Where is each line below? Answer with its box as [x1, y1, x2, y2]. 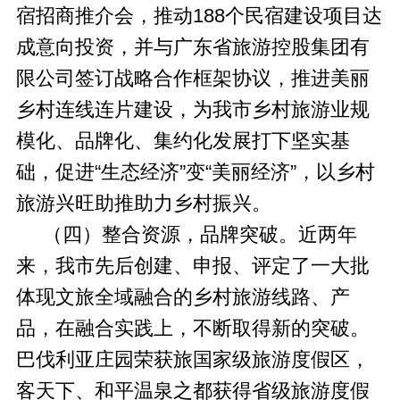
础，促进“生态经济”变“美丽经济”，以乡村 [15, 161, 375, 183]
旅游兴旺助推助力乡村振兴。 [15, 192, 271, 214]
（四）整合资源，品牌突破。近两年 [15, 223, 357, 246]
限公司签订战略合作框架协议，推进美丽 [15, 67, 370, 89]
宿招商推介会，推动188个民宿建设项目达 [15, 4, 382, 27]
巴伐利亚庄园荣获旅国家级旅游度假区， [15, 348, 370, 371]
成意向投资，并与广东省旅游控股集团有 [15, 36, 370, 58]
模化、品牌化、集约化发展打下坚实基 [15, 129, 350, 152]
